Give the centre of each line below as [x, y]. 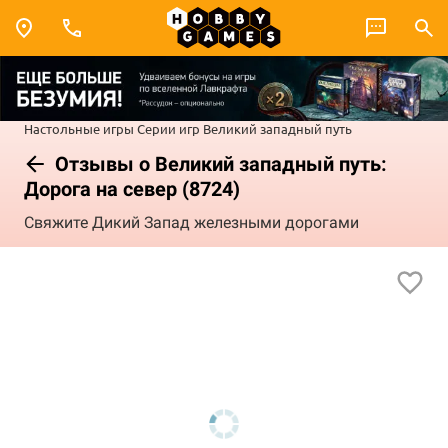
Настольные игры [79, 128]
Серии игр [168, 128]
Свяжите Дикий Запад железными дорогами [191, 223]
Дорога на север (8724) [132, 188]
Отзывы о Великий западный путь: [218, 163]
